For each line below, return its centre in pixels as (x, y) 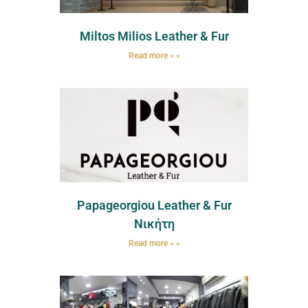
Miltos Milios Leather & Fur (154, 36)
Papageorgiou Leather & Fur (154, 205)
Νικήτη (154, 224)
